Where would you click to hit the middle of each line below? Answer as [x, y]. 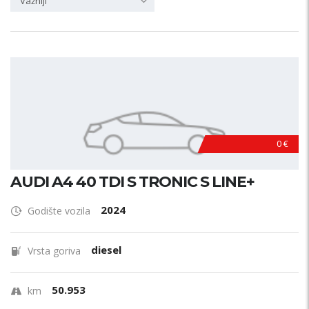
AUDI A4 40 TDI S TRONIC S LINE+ [132, 182]
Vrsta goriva [54, 251]
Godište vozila [59, 211]
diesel [106, 250]
